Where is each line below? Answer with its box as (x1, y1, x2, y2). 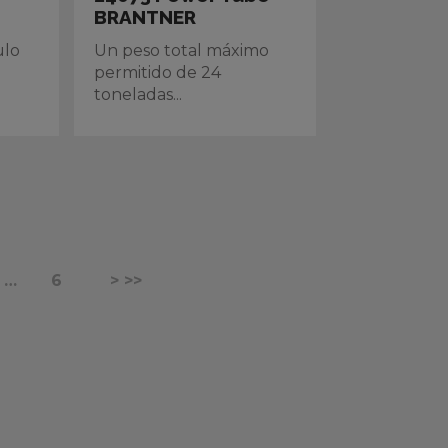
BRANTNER (94, 6, 197, 28)
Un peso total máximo (94, 41, 270, 60)
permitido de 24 (94, 63, 222, 82)
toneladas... (94, 85, 183, 104)
